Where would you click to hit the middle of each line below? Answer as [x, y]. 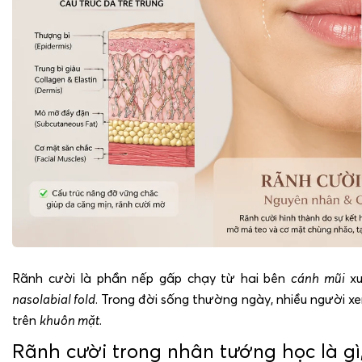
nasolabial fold [54, 299]
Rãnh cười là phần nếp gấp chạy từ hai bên [152, 278]
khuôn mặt [69, 320]
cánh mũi [318, 278]
